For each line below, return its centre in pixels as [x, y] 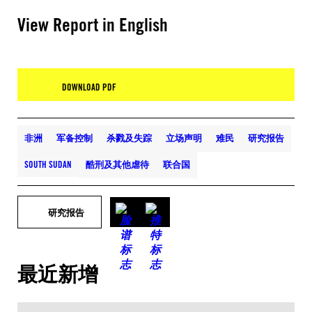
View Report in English [93, 24]
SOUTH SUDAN [48, 164]
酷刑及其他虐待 [117, 164]
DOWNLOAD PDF [89, 87]
